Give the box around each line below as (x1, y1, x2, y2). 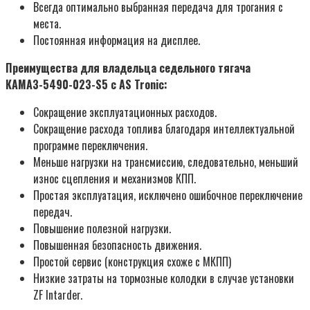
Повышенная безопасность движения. (33, 236, 201, 253)
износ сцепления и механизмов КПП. (33, 170, 196, 187)
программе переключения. (33, 136, 147, 154)
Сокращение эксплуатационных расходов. (33, 103, 217, 120)
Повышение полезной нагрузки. (33, 219, 171, 237)
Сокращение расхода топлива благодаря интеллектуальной (33, 120, 295, 137)
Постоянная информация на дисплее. (33, 31, 200, 48)
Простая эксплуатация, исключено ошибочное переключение (33, 186, 302, 203)
